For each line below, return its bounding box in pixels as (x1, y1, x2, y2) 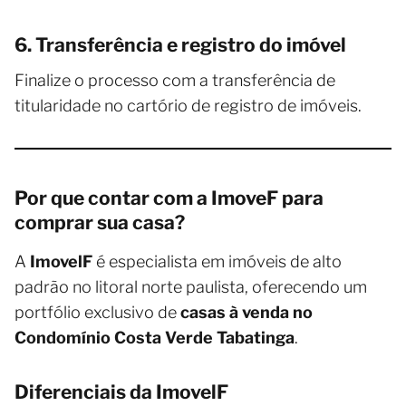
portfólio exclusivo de (14, 303, 180, 323)
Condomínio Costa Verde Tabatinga (14, 328, 295, 348)
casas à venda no (180, 303, 313, 323)
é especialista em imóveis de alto (92, 252, 342, 272)
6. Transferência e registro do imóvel (14, 34, 346, 57)
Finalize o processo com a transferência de (14, 71, 335, 91)
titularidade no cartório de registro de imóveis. (14, 96, 362, 116)
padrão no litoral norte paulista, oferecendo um (14, 277, 367, 297)
